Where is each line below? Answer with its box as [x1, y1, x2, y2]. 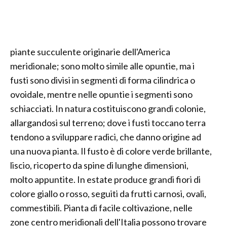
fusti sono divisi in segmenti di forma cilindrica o [10, 74, 195, 86]
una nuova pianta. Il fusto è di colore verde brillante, [10, 145, 212, 157]
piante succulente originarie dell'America [10, 46, 170, 57]
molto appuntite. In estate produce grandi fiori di [10, 174, 201, 185]
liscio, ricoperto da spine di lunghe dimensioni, [10, 160, 188, 171]
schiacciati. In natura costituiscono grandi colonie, [10, 103, 206, 114]
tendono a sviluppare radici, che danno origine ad [10, 131, 201, 142]
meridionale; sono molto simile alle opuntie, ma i [10, 60, 195, 71]
